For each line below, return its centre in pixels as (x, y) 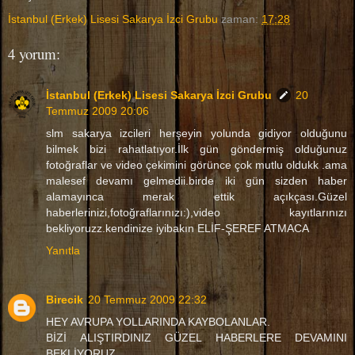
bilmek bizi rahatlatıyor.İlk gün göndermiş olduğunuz (197, 149)
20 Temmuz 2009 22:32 (147, 300)
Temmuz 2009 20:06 (97, 111)
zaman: (241, 19)
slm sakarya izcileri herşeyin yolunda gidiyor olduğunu (197, 134)
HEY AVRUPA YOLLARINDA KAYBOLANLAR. (158, 322)
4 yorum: (34, 54)
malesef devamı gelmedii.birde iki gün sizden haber (197, 181)
